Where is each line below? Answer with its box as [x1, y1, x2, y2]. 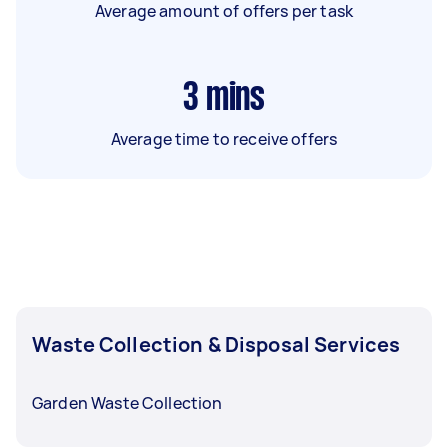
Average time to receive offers [110, 127, 338, 150]
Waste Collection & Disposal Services [32, 330, 401, 358]
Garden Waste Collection [32, 391, 223, 414]
